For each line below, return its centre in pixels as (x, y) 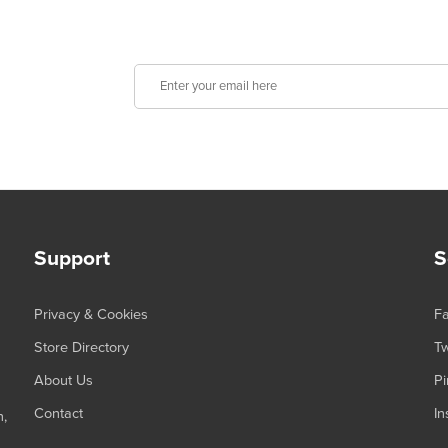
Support (71, 259)
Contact (58, 414)
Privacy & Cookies (90, 315)
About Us (63, 381)
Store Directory (81, 348)
